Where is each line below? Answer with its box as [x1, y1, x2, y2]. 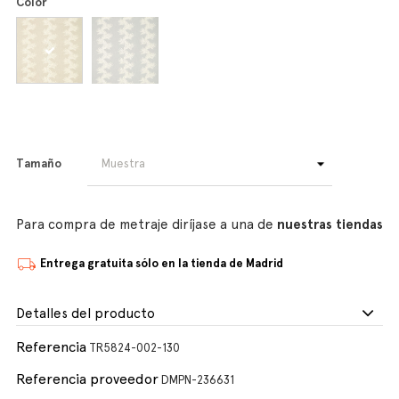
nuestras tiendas [277, 216, 383, 232]
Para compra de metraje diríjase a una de [16, 216, 277, 232]
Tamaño [16, 157, 61, 170]
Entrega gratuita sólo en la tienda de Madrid [40, 256, 283, 271]
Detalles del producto [16, 305, 155, 322]
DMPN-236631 [161, 373, 234, 387]
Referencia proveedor [16, 370, 159, 387]
